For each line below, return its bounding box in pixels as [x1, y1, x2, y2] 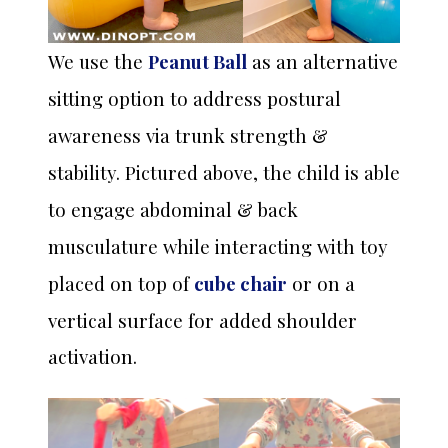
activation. [48, 342, 137, 369]
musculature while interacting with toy [48, 233, 388, 259]
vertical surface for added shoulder [48, 306, 357, 333]
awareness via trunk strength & [48, 122, 328, 148]
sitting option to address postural [48, 85, 341, 111]
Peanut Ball [148, 48, 247, 74]
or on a [287, 269, 355, 296]
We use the [48, 48, 148, 74]
